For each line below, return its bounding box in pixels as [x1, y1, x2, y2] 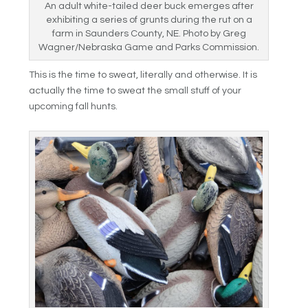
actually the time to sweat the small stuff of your [29, 86, 242, 96]
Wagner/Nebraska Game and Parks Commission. [38, 43, 260, 53]
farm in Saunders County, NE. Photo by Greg [52, 29, 246, 39]
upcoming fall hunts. [29, 102, 118, 112]
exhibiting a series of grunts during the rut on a [45, 15, 252, 25]
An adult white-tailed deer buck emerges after [44, 1, 254, 12]
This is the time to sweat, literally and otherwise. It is [29, 70, 258, 80]
